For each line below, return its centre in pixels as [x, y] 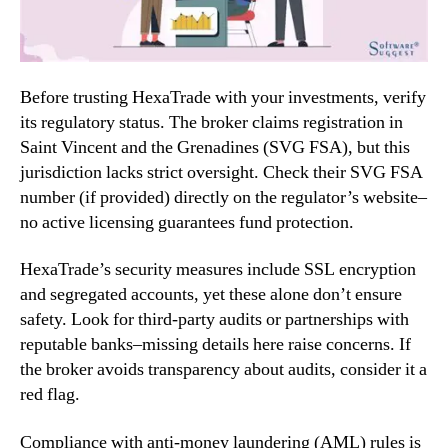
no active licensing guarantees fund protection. [187, 222]
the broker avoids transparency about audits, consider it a [223, 370]
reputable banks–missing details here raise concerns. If [215, 345]
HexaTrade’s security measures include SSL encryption [218, 270]
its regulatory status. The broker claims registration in [211, 122]
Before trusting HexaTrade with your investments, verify [223, 97]
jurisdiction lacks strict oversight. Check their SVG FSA [221, 172]
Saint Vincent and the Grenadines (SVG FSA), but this [215, 147]
